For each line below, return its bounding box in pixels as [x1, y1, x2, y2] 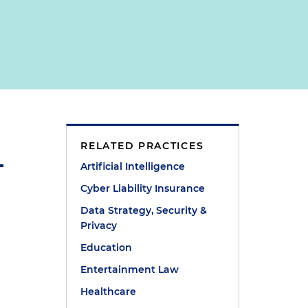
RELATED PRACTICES [80, 140, 204, 152]
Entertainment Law [80, 263, 179, 276]
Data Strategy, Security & [80, 204, 208, 217]
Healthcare [80, 285, 137, 298]
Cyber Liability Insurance [80, 182, 206, 195]
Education [80, 241, 133, 254]
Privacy [80, 219, 118, 232]
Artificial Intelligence [80, 160, 186, 173]
